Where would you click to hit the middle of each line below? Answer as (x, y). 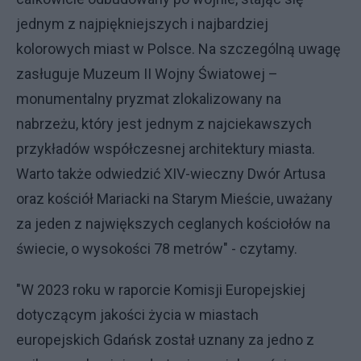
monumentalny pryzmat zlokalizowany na (149, 99)
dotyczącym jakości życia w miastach (137, 315)
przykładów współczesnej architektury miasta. (166, 149)
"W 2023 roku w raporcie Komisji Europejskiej (161, 290)
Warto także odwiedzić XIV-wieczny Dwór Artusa (171, 174)
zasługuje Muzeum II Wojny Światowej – (147, 74)
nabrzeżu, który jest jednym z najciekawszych (164, 124)
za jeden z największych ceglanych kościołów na (173, 224)
